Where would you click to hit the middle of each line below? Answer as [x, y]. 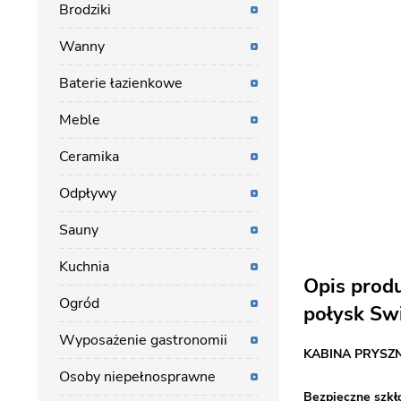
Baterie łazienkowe [121, 83]
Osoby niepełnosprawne [137, 377]
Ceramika [89, 157]
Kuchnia [84, 267]
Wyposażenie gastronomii [143, 340]
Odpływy [88, 193]
